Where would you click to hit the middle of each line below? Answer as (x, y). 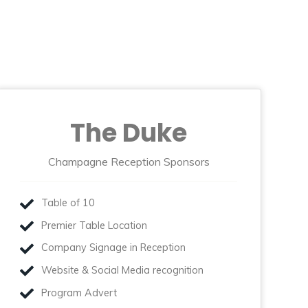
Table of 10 (68, 203)
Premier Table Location (95, 225)
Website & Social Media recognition (123, 270)
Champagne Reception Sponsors (129, 161)
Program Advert (79, 293)
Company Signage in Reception (114, 248)
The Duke (129, 133)
